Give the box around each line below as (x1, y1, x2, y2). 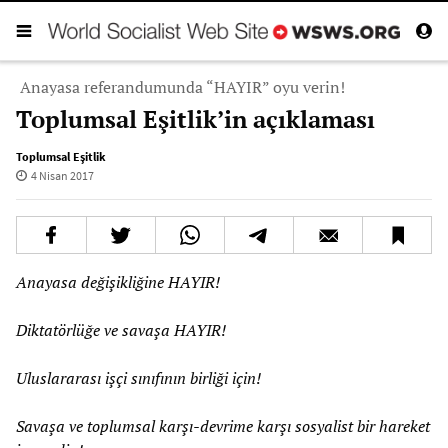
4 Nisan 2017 (30, 167, 94, 183)
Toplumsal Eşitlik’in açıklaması (16, 102, 375, 135)
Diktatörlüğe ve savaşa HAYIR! (16, 318, 226, 341)
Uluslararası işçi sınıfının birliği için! (16, 366, 261, 389)
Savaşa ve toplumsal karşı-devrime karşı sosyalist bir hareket (16, 414, 430, 437)
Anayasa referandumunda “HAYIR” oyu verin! (20, 75, 345, 98)
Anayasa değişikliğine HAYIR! (16, 270, 220, 293)
